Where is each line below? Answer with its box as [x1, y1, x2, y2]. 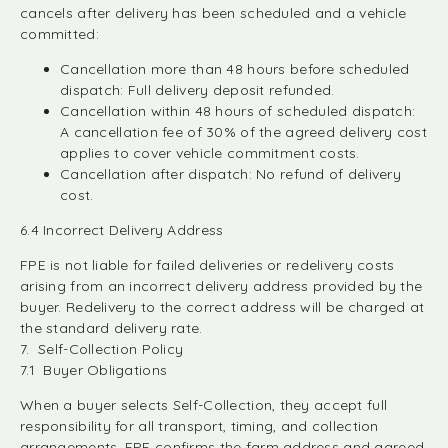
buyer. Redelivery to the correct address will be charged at [20, 298, 425, 316]
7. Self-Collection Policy [20, 340, 184, 358]
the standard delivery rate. [20, 319, 203, 337]
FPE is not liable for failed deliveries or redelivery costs [20, 256, 395, 274]
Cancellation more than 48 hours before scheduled [60, 60, 410, 78]
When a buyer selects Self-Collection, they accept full [20, 396, 388, 414]
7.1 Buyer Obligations [20, 361, 168, 379]
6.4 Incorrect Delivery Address [20, 221, 224, 239]
